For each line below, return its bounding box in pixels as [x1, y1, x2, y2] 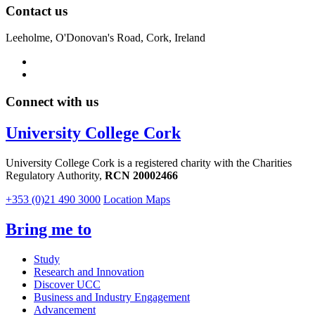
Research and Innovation [34, 265, 144, 278]
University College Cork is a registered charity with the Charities [6, 157, 292, 169]
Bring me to [6, 219, 91, 238]
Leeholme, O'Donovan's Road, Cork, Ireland [6, 32, 205, 44]
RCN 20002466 [105, 169, 178, 181]
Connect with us [6, 94, 98, 110]
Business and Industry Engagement [34, 290, 190, 303]
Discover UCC [34, 278, 101, 290]
